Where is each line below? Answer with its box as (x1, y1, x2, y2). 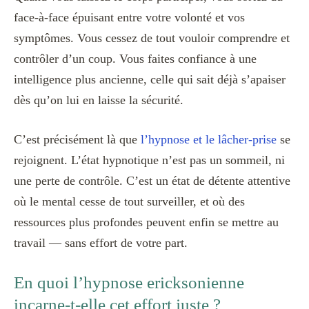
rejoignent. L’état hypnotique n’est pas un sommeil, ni (14, 153, 285, 168)
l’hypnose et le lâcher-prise (141, 132, 277, 147)
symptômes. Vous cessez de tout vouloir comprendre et (14, 31, 290, 46)
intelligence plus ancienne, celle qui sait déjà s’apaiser (14, 72, 286, 87)
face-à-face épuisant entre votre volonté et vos (14, 10, 245, 25)
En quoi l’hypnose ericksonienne (14, 273, 244, 292)
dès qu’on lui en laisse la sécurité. (14, 93, 183, 108)
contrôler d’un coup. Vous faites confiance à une (14, 52, 257, 66)
